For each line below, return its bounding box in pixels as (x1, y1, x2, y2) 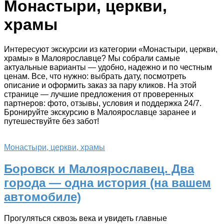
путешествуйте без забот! (4, 116, 99, 125)
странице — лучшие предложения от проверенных (4, 89, 193, 98)
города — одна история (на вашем (4, 175, 211, 189)
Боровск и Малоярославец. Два (4, 161, 194, 175)
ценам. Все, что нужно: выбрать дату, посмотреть (4, 71, 186, 80)
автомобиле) (4, 189, 81, 203)
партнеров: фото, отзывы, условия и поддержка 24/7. (4, 98, 201, 107)
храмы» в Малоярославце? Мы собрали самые (4, 53, 180, 62)
